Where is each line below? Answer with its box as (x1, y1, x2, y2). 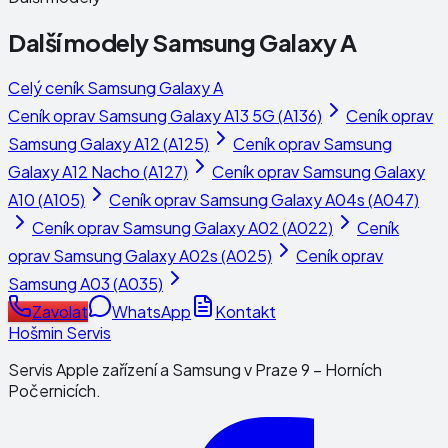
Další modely (8, 26, 153, 57)
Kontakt (215, 300, 276, 322)
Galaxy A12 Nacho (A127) (8, 160, 188, 182)
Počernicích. (8, 379, 101, 401)
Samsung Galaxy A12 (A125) (8, 132, 209, 154)
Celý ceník (8, 76, 87, 98)
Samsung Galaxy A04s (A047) (199, 188, 419, 210)
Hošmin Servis (8, 321, 111, 343)
